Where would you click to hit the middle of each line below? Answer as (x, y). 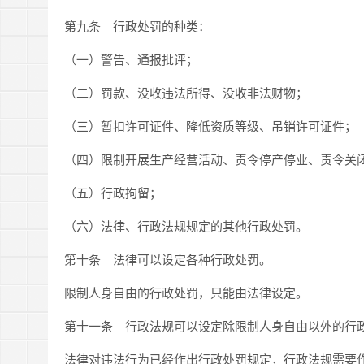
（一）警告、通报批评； (131, 59)
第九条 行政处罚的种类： (137, 26)
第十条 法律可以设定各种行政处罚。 (168, 259)
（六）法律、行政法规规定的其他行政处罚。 (186, 225)
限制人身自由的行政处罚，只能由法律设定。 (186, 292)
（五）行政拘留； (113, 192)
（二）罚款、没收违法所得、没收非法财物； (186, 92)
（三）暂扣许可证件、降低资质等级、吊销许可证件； (210, 126)
